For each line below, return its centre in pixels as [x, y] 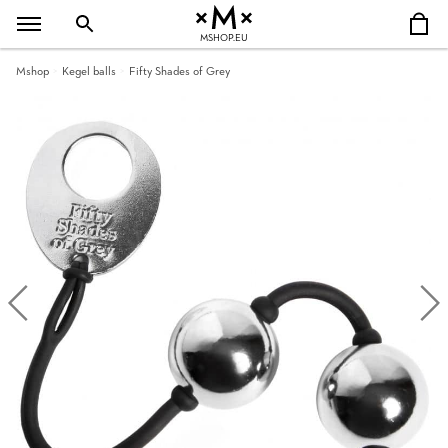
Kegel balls [89, 72]
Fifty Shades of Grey [179, 72]
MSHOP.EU [224, 38]
